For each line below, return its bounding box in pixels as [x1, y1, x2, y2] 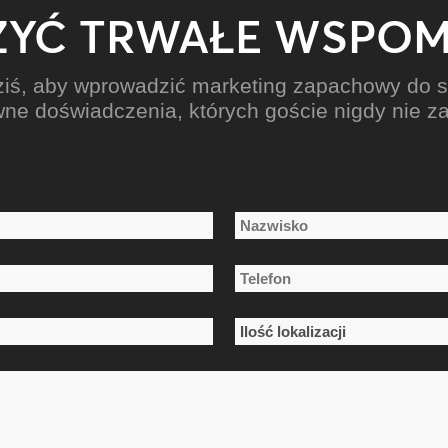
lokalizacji [233, 349, 308, 367]
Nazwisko [233, 258, 299, 276]
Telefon [233, 269, 290, 287]
